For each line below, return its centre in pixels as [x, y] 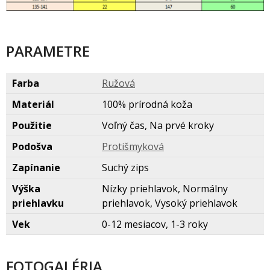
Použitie [32, 125]
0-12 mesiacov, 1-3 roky [155, 224]
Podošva [32, 146]
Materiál [33, 104]
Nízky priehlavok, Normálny [165, 189]
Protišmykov [133, 146]
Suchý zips [125, 168]
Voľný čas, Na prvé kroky [158, 125]
